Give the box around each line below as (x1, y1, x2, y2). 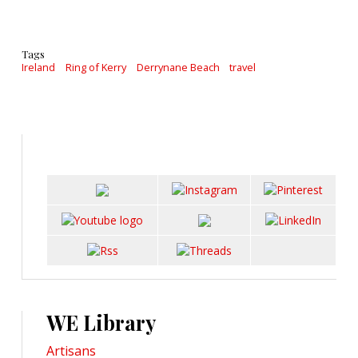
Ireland (22, 60, 55, 74)
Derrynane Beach (136, 60, 220, 74)
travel (229, 60, 257, 74)
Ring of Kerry (65, 60, 126, 74)
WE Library (46, 309, 156, 336)
